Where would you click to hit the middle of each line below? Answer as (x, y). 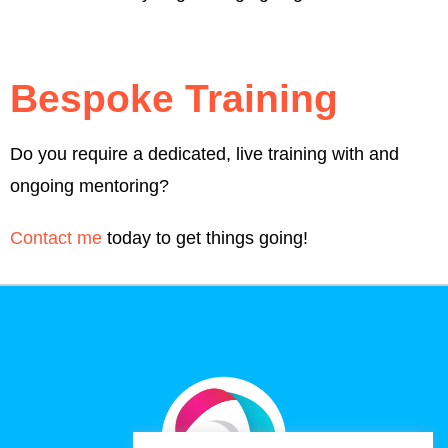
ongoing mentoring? (92, 186)
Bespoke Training (174, 99)
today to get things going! (205, 238)
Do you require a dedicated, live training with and (204, 154)
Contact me (56, 238)
